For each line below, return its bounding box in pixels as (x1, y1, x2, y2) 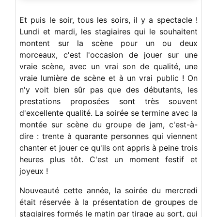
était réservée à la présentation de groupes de (19, 197, 198, 207)
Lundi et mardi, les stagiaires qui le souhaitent (19, 27, 198, 37)
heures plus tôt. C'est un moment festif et (19, 155, 198, 165)
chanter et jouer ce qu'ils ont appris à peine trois (19, 143, 198, 153)
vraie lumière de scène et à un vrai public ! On (19, 73, 198, 83)
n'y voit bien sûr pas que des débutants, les (19, 85, 198, 95)
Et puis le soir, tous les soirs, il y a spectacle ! (19, 15, 198, 25)
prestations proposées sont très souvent (19, 96, 198, 107)
